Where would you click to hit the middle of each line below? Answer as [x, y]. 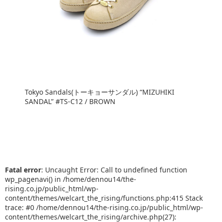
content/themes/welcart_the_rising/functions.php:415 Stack [104, 198]
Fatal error [23, 170]
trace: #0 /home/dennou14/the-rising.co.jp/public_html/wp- [104, 207]
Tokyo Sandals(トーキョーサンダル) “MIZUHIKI [100, 92]
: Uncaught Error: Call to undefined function [114, 170]
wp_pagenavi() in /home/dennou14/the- [71, 179]
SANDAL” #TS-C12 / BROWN [70, 101]
